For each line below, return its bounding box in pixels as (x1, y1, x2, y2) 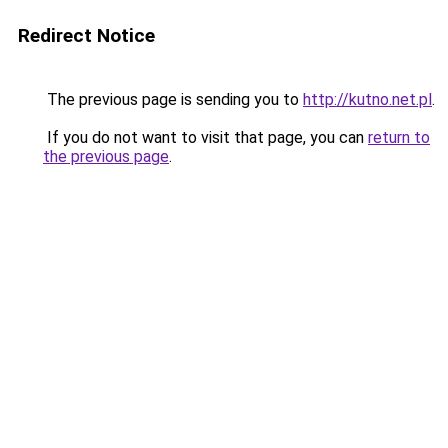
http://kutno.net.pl (303, 90, 432, 109)
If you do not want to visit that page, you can (43, 128, 368, 147)
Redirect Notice (18, 24, 155, 47)
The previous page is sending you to (43, 90, 303, 109)
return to (368, 128, 430, 147)
